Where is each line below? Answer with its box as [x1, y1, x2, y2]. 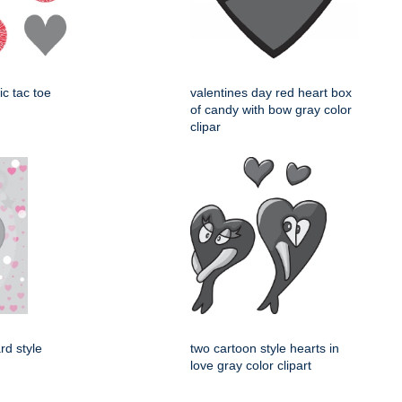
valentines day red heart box [190, 85, 352, 100]
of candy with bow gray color [190, 102, 352, 117]
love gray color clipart [190, 358, 311, 372]
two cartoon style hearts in [190, 341, 339, 355]
